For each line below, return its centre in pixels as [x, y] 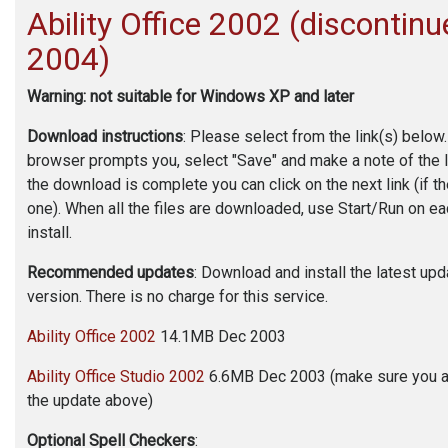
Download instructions [105, 136]
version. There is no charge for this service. [177, 296]
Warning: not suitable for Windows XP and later [190, 96]
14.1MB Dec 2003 [221, 336]
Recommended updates [110, 272]
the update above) [90, 400]
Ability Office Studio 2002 [116, 376]
